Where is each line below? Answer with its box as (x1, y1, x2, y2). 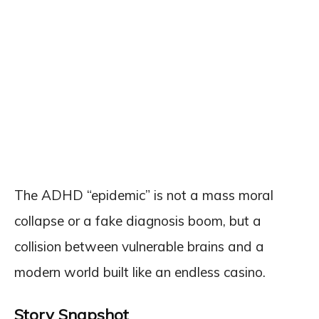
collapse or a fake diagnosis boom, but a (14, 211, 261, 229)
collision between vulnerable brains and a (14, 237, 264, 255)
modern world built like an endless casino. (14, 263, 266, 281)
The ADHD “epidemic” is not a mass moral (14, 186, 273, 204)
